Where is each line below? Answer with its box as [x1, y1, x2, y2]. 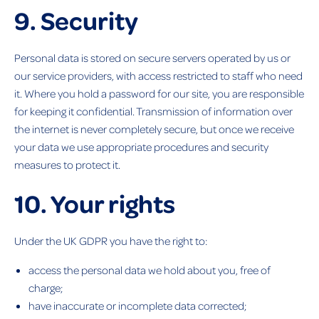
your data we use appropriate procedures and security [14, 139, 268, 154]
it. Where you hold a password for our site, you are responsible [14, 85, 304, 100]
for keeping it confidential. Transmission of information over [14, 103, 293, 118]
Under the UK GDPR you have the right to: [14, 233, 207, 248]
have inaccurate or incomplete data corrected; [28, 298, 246, 313]
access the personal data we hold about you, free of [28, 262, 271, 277]
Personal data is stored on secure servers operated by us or [14, 50, 291, 65]
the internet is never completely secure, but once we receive [14, 121, 294, 136]
